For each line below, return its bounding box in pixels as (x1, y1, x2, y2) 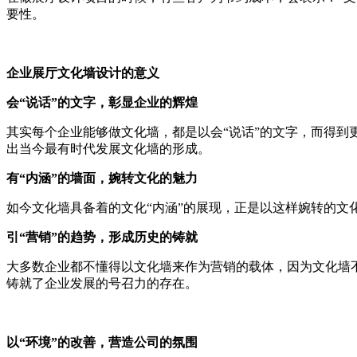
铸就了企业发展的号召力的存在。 (6, 276, 198, 290)
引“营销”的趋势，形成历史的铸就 (6, 229, 198, 244)
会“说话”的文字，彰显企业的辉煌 (6, 95, 198, 109)
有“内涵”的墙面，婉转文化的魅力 (6, 171, 198, 185)
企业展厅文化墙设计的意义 (6, 65, 159, 80)
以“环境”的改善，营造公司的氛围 (6, 335, 198, 349)
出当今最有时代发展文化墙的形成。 (6, 141, 210, 155)
